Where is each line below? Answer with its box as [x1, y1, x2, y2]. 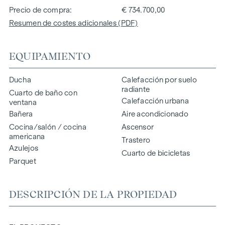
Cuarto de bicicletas [122, 149, 190, 157]
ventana [9, 98, 37, 106]
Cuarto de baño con [9, 88, 77, 97]
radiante [122, 85, 150, 93]
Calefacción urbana [122, 96, 189, 105]
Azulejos [9, 144, 39, 152]
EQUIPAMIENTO [9, 50, 91, 62]
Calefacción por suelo [122, 75, 197, 84]
